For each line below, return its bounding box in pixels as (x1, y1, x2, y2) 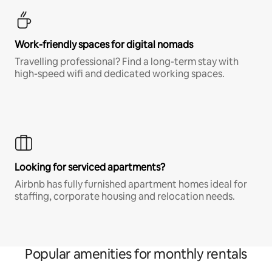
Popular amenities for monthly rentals (25, 245, 247, 263)
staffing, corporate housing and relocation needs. (15, 189, 235, 203)
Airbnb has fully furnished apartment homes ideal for (15, 177, 247, 191)
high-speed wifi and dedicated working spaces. (15, 67, 225, 80)
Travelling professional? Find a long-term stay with (15, 55, 239, 68)
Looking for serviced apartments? (15, 160, 165, 174)
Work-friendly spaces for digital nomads (15, 38, 193, 51)
